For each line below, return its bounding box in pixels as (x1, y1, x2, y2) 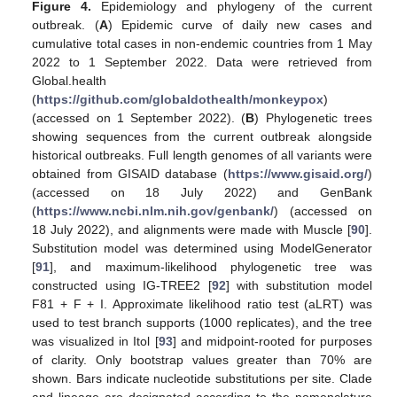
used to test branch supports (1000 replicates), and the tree (32, 315, 372, 330)
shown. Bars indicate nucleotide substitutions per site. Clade (32, 370, 372, 385)
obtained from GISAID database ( (32, 166, 228, 181)
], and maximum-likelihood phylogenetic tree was (50, 259, 372, 274)
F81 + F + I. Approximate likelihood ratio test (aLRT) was (32, 296, 372, 311)
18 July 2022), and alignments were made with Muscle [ (32, 222, 351, 237)
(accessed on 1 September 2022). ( (32, 110, 246, 125)
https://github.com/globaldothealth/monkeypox (36, 91, 324, 106)
